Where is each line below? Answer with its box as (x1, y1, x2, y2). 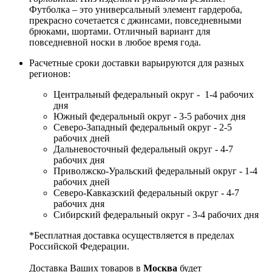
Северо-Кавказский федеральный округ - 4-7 (53, 188, 239, 199)
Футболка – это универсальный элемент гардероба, (29, 4, 242, 15)
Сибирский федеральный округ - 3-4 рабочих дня (53, 209, 259, 220)
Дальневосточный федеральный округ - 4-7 (53, 144, 233, 155)
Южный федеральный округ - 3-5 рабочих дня (53, 111, 245, 122)
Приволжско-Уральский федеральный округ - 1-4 (53, 166, 257, 177)
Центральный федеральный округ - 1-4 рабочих (53, 89, 254, 100)
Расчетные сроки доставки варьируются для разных (29, 58, 244, 69)
